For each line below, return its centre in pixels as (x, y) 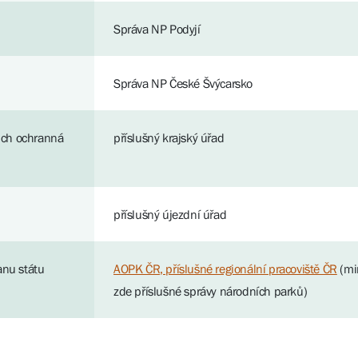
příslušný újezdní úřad (170, 214)
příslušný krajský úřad (169, 137)
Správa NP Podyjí (157, 29)
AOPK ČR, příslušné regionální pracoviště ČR (225, 268)
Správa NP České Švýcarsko (183, 83)
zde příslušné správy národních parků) (211, 291)
